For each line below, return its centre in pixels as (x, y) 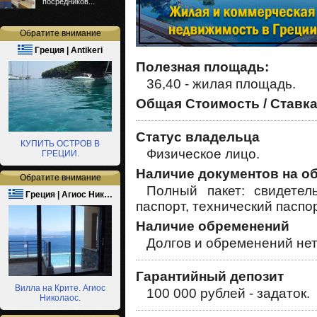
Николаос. (60, 298)
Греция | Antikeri (68, 50)
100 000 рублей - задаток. (228, 293)
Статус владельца (198, 137)
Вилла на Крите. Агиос (60, 288)
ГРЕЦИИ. (60, 154)
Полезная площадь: (202, 67)
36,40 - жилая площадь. (221, 83)
